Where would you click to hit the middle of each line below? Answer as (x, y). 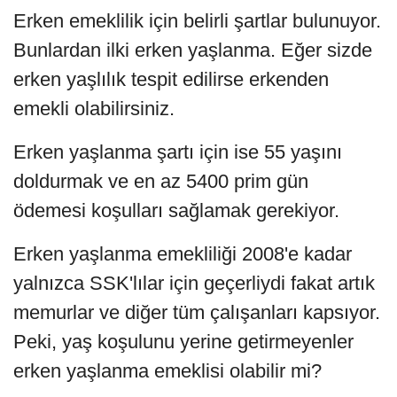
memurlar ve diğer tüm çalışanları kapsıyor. (197, 312)
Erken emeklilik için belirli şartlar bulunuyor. (197, 20)
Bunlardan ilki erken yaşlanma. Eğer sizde (193, 50)
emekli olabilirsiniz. (94, 108)
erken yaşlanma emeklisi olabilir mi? (167, 370)
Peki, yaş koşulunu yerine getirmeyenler (183, 341)
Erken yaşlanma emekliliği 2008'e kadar (183, 253)
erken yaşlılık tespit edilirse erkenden (171, 79)
